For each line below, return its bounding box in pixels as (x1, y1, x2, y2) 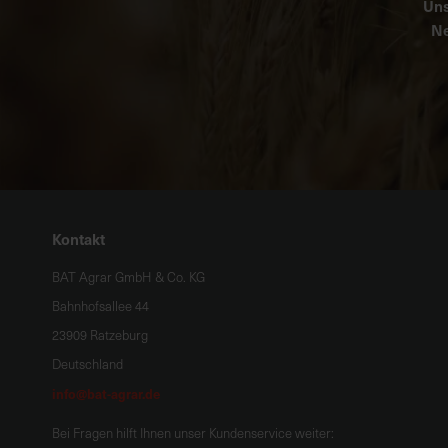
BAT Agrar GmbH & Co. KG (52, 268, 205, 286)
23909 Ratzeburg (52, 326, 148, 344)
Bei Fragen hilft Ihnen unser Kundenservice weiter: (52, 424, 334, 442)
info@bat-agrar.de (52, 384, 160, 403)
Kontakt (52, 228, 105, 249)
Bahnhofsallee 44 (52, 297, 149, 315)
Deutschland (52, 355, 123, 373)
